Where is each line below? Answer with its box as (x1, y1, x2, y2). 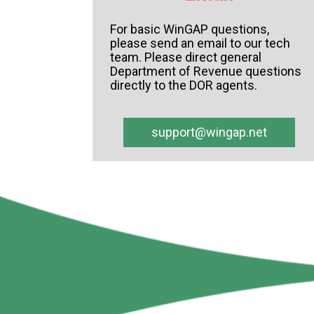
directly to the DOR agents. (110, 78, 257, 93)
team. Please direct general (110, 50, 261, 65)
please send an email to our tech (110, 36, 290, 51)
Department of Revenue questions (110, 64, 301, 79)
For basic (110, 22, 161, 37)
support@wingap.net (151, 125, 268, 140)
